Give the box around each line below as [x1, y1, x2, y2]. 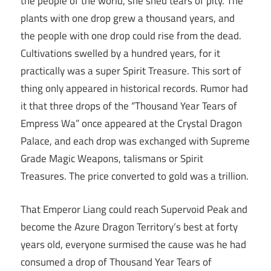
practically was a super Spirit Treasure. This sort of [21, 63, 241, 79]
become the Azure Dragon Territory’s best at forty [21, 218, 238, 235]
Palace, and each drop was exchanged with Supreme [21, 133, 250, 149]
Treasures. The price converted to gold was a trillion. [21, 168, 249, 184]
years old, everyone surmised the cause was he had [21, 236, 246, 252]
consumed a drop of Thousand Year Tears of [21, 253, 212, 270]
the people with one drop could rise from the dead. [21, 28, 241, 44]
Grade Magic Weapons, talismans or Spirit [21, 151, 203, 167]
